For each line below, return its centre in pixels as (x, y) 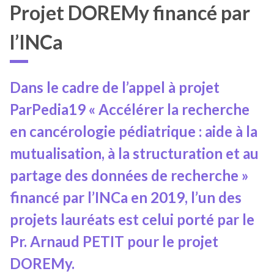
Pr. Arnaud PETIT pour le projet (114, 241)
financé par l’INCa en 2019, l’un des (126, 197)
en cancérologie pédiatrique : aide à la (134, 131)
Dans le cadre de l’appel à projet (115, 87)
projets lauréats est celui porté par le (132, 219)
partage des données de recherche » (129, 175)
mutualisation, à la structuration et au (134, 153)
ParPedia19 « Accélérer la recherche (130, 109)
